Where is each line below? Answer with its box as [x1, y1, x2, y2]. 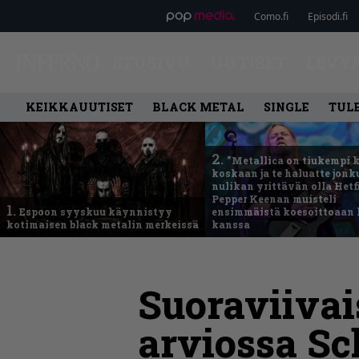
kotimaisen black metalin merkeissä [6, 218, 199, 231]
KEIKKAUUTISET [26, 99, 133, 115]
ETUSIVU [111, 52, 191, 73]
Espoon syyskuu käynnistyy [19, 205, 172, 218]
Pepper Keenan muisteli [212, 192, 337, 205]
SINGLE [264, 99, 309, 115]
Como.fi [253, 9, 288, 23]
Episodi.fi [307, 9, 348, 23]
